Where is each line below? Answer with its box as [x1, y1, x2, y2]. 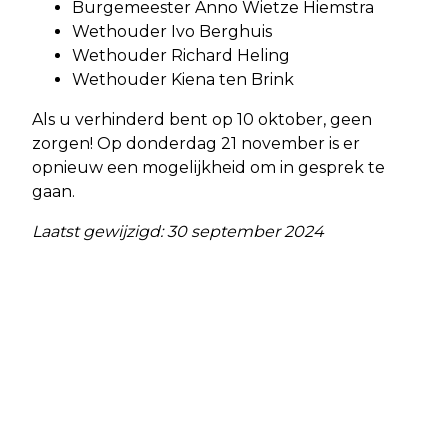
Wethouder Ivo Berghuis [72, 22, 272, 42]
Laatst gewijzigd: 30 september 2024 [32, 222, 324, 242]
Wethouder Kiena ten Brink [72, 70, 294, 90]
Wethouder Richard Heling [72, 46, 290, 66]
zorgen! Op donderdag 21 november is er [32, 134, 360, 154]
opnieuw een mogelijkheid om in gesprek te [32, 158, 385, 178]
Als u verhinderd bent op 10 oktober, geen [32, 110, 372, 130]
